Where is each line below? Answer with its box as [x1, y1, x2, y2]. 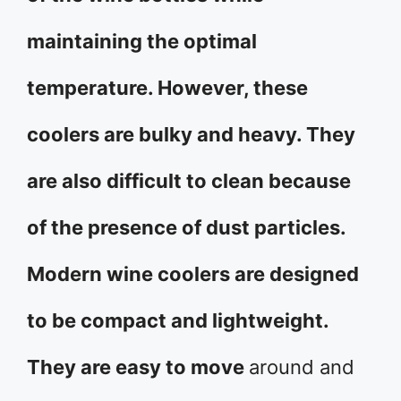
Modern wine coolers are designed [27, 262, 359, 286]
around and [249, 355, 354, 379]
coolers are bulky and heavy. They [27, 123, 355, 146]
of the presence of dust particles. [27, 216, 346, 239]
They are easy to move [27, 355, 249, 379]
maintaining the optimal [27, 30, 257, 53]
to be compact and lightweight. [27, 309, 328, 332]
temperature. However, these [27, 76, 308, 99]
